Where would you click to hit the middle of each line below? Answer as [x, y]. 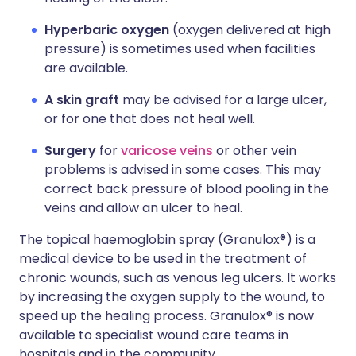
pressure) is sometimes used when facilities [180, 48]
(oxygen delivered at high [252, 29]
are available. [86, 68]
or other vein [255, 150]
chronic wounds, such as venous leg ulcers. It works [178, 277]
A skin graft [82, 99]
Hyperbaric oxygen [108, 29]
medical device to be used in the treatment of [163, 258]
